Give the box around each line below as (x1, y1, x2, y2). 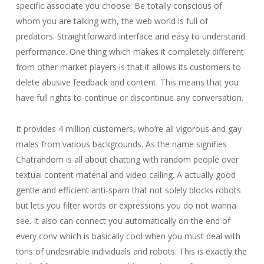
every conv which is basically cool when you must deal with (15, 230, 240, 242)
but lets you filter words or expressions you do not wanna (15, 200, 236, 211)
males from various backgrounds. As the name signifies (15, 138, 227, 150)
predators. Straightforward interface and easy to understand (15, 31, 245, 42)
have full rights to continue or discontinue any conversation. (15, 92, 243, 103)
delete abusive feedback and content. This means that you (15, 77, 239, 88)
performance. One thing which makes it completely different (15, 46, 244, 57)
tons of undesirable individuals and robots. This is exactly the (15, 246, 247, 257)
